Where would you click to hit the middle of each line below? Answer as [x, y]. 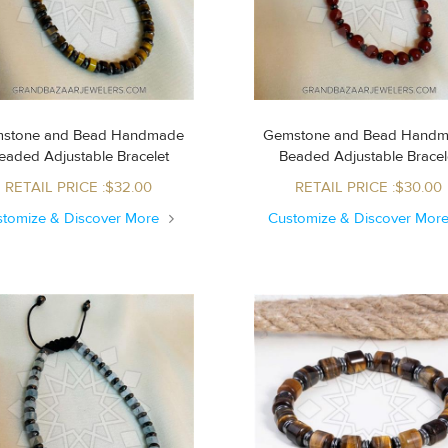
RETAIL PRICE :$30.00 [369, 187]
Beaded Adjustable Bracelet [106, 156]
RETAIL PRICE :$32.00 [79, 187]
